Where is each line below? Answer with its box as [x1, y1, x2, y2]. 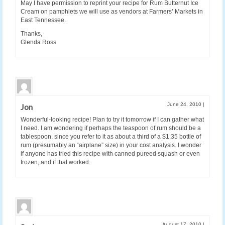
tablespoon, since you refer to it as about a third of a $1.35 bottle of [21, 133, 201, 140]
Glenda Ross [21, 38, 56, 46]
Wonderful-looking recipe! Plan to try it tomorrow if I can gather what [21, 116, 204, 123]
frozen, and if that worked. [21, 158, 90, 166]
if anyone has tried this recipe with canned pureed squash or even [21, 150, 200, 157]
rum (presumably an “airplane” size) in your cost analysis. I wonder [21, 141, 201, 149]
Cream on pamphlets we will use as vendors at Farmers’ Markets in [21, 8, 203, 15]
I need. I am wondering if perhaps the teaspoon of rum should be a [21, 124, 201, 132]
